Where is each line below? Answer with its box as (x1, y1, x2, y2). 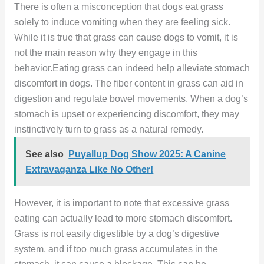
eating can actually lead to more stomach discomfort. (14, 213, 232, 223)
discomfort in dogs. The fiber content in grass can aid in (14, 78, 243, 89)
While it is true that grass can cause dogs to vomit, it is (14, 32, 238, 43)
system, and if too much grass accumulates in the (14, 243, 218, 254)
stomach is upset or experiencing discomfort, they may (14, 109, 239, 120)
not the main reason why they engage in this (14, 48, 197, 58)
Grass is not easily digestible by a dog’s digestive (14, 228, 219, 239)
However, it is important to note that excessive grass (14, 197, 229, 208)
